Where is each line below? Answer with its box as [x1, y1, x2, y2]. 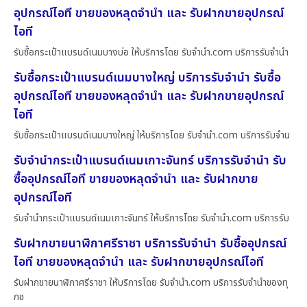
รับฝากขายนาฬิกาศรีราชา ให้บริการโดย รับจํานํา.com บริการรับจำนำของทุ [14, 275, 288, 290]
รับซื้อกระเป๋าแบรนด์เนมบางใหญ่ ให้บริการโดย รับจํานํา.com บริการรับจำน [14, 127, 290, 143]
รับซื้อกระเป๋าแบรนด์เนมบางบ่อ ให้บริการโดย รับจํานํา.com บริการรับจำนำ [14, 45, 288, 60]
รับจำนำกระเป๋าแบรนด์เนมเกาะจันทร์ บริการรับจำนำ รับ [14, 151, 286, 170]
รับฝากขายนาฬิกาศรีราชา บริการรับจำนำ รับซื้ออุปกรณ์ [14, 234, 286, 253]
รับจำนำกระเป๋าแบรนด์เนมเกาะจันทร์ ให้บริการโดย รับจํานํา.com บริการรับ [14, 210, 289, 225]
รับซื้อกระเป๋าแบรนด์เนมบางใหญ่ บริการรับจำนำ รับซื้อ [14, 68, 281, 87]
